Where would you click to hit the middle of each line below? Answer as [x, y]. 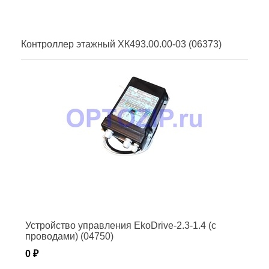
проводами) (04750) [69, 236]
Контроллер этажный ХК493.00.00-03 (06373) [121, 44]
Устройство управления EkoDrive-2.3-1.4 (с [121, 225]
